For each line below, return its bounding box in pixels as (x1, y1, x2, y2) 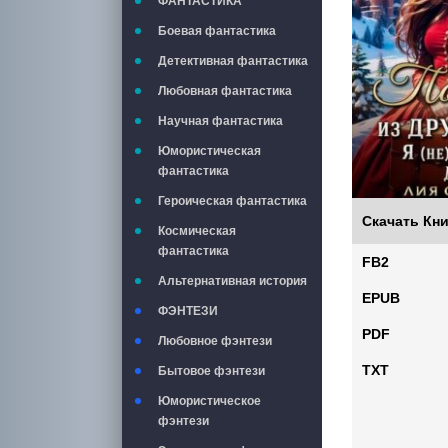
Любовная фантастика (158, 84, 292, 98)
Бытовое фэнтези (158, 364, 265, 378)
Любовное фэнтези (158, 334, 272, 348)
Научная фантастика (158, 114, 283, 128)
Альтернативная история (158, 274, 307, 288)
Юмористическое (158, 394, 261, 408)
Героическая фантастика (158, 194, 307, 208)
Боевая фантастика (158, 24, 276, 38)
